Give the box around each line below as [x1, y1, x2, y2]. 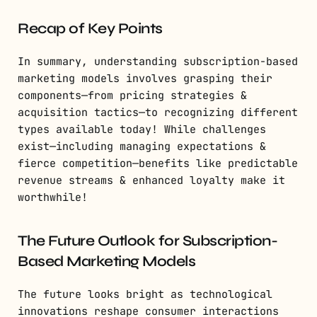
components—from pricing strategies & [18, 88, 247, 103]
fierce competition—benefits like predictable [18, 156, 298, 171]
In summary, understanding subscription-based [18, 54, 298, 69]
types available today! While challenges [18, 122, 266, 137]
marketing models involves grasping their [18, 71, 272, 86]
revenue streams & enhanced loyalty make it [18, 173, 285, 188]
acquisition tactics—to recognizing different [18, 105, 298, 120]
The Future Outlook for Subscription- [18, 231, 277, 250]
